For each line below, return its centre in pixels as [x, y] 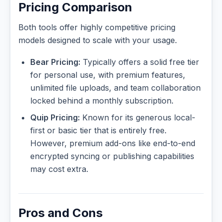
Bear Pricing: [55, 62]
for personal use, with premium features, [108, 75]
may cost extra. [59, 169]
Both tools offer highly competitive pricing [97, 28]
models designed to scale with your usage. [98, 40]
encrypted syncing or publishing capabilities [112, 156]
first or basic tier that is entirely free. [98, 130]
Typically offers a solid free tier [140, 62]
